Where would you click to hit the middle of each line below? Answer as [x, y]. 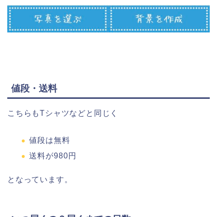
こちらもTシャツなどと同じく [63, 113]
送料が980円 [53, 156]
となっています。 [40, 180]
